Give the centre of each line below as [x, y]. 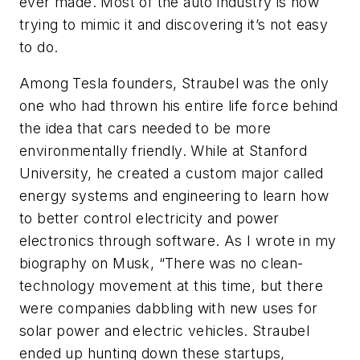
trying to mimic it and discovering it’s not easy [174, 24]
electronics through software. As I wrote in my [178, 241]
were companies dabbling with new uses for [169, 309]
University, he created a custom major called [172, 174]
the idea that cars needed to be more [145, 129]
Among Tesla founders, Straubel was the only [174, 84]
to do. [39, 47]
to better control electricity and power [149, 219]
